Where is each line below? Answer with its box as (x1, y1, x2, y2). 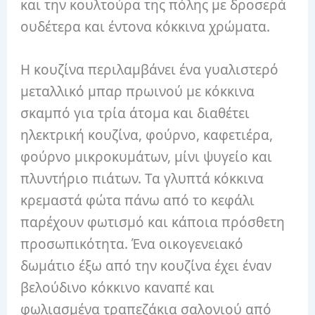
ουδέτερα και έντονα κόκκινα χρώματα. (20, 17, 274, 36)
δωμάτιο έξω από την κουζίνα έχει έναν (20, 257, 272, 276)
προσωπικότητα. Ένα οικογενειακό (20, 235, 244, 254)
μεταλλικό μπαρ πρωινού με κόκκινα (20, 82, 255, 101)
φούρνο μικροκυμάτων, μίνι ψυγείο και (20, 148, 273, 167)
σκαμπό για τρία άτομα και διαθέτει (20, 104, 250, 123)
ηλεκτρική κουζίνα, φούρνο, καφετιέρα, (20, 126, 274, 145)
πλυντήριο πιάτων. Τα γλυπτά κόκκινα (20, 169, 264, 188)
